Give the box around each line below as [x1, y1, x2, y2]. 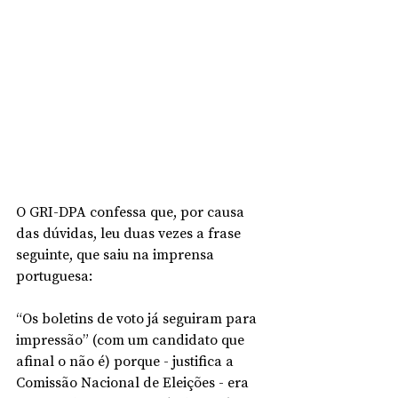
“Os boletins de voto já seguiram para [16, 307, 260, 328]
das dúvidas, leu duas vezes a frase [16, 222, 244, 243]
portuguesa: [16, 265, 96, 285]
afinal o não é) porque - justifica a [16, 350, 237, 370]
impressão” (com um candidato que [16, 329, 248, 349]
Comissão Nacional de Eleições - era [16, 371, 252, 392]
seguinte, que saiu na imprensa [16, 243, 218, 264]
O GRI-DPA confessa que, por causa [16, 201, 248, 221]
